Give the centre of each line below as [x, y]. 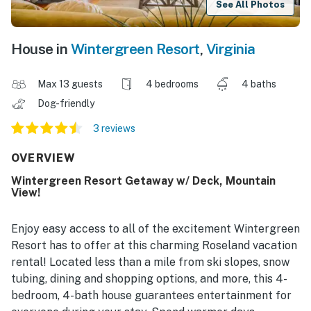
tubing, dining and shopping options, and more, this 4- [149, 279]
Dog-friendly [67, 104]
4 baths [259, 84]
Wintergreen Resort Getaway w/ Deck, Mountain [143, 181]
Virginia [230, 49]
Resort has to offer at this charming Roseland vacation [154, 246]
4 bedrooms [172, 84]
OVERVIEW [44, 158]
